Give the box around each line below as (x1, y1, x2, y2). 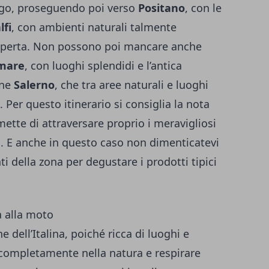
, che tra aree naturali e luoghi (55, 77, 208, 92)
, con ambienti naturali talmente (11, 20, 177, 35)
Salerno (14, 77, 55, 92)
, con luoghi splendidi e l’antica (25, 58, 182, 73)
